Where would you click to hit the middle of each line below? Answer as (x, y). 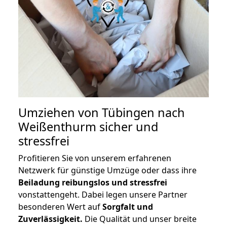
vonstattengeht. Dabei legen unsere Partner (103, 195)
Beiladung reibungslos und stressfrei (93, 183)
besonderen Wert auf (60, 207)
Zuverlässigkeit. (50, 219)
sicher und (127, 127)
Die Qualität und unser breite (140, 219)
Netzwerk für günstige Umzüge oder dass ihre (107, 171)
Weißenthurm (57, 127)
